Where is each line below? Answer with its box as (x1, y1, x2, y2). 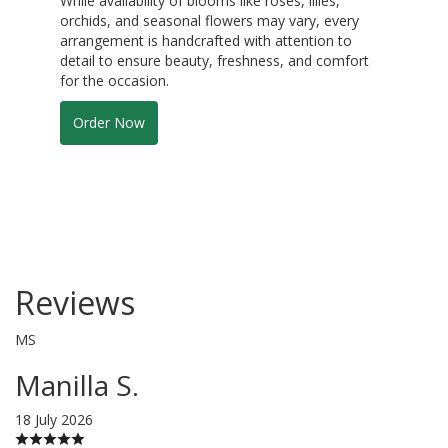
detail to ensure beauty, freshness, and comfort (60, 50, 369, 70)
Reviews (15, 280, 135, 324)
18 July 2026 (15, 409, 93, 429)
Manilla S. (15, 365, 139, 404)
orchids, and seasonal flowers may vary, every (60, 10, 359, 30)
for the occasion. (60, 70, 169, 90)
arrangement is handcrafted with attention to (60, 30, 352, 50)
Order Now (73, 112, 145, 132)
